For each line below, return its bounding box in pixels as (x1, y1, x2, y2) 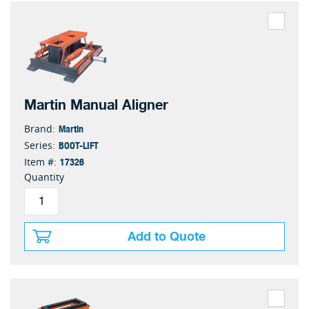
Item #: (24, 155, 57, 168)
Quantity (24, 170, 64, 183)
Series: (24, 139, 55, 152)
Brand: (24, 122, 55, 135)
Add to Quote (128, 226, 206, 247)
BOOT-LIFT (59, 137, 99, 152)
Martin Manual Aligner (24, 94, 168, 117)
